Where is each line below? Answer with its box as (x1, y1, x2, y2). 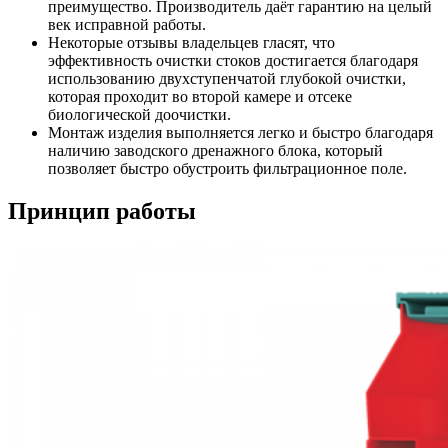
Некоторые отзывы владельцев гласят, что (48, 33, 335, 51)
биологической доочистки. (48, 105, 231, 123)
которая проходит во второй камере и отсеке (48, 87, 352, 105)
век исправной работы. (48, 15, 206, 33)
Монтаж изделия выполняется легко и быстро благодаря (48, 123, 433, 141)
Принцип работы (8, 197, 196, 224)
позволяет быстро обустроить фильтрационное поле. (48, 159, 407, 177)
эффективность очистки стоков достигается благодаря (48, 51, 418, 69)
